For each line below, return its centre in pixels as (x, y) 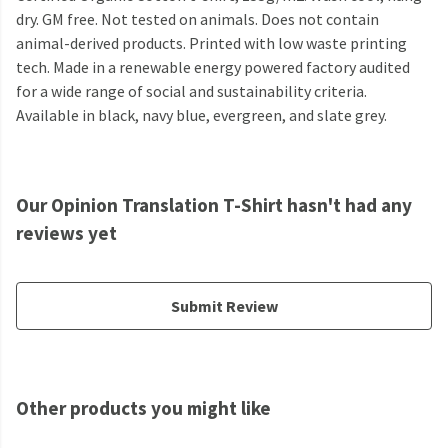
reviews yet (66, 233)
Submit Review (224, 306)
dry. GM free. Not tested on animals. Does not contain (197, 19)
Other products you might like (143, 408)
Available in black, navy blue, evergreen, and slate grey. (201, 115)
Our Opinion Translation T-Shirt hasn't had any (214, 205)
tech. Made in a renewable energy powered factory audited (213, 67)
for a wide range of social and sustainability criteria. (191, 91)
